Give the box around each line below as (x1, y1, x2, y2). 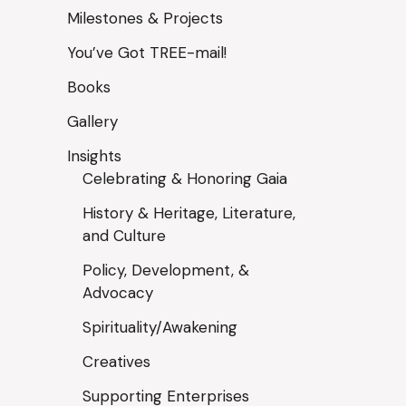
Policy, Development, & (82, 260, 249, 280)
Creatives (82, 352, 150, 372)
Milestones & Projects (66, 8, 223, 28)
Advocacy (82, 283, 153, 303)
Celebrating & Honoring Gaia (82, 169, 287, 188)
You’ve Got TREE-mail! (66, 43, 227, 63)
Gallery (66, 111, 118, 131)
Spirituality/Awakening (82, 317, 237, 337)
